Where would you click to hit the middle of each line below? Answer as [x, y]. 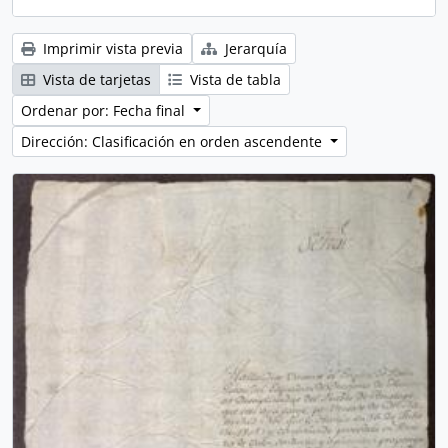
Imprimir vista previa [111, 48]
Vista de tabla [233, 79]
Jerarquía [254, 48]
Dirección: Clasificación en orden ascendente [173, 141]
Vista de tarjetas [95, 79]
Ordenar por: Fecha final [105, 110]
